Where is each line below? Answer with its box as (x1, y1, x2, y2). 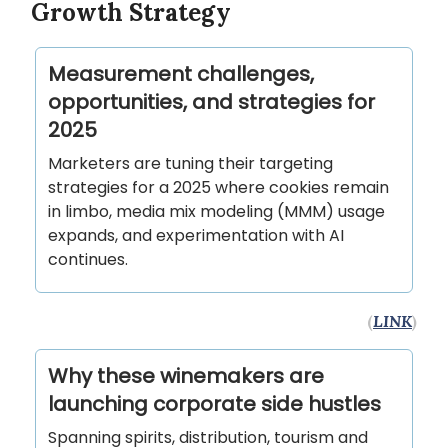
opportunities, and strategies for (48, 88, 375, 117)
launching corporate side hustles (48, 390, 381, 419)
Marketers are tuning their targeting (48, 152, 333, 176)
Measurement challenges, (48, 60, 314, 89)
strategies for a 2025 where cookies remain (48, 176, 389, 200)
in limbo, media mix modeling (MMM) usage (48, 200, 385, 224)
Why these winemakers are (48, 362, 324, 391)
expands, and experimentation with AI (48, 224, 344, 248)
